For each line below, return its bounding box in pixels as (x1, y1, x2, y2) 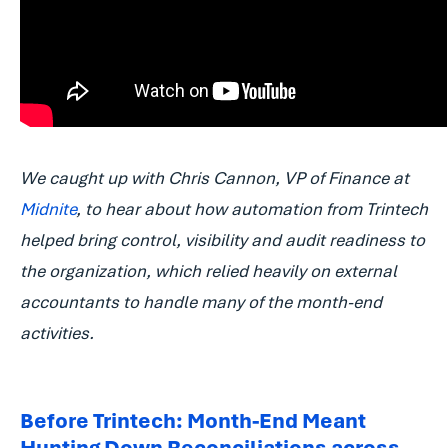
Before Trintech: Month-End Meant (20, 407, 366, 435)
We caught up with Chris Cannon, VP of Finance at (20, 167, 409, 190)
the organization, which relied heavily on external (20, 260, 397, 283)
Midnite (20, 198, 76, 221)
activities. (20, 322, 94, 345)
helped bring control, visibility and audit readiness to (20, 229, 425, 252)
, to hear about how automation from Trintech (76, 198, 428, 221)
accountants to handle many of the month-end (20, 291, 382, 314)
